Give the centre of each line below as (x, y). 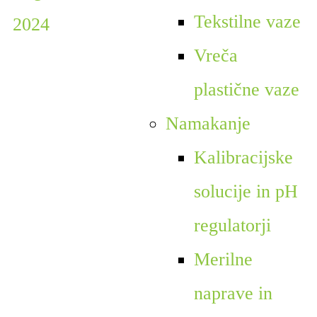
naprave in (233, 293)
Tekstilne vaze (247, 21)
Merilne (223, 259)
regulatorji (232, 225)
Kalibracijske (243, 157)
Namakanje (208, 123)
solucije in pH (246, 191)
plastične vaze (246, 89)
